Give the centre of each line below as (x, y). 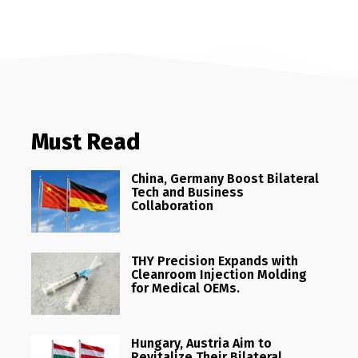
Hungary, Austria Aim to (201, 343)
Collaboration (172, 205)
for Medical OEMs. (185, 288)
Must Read (85, 141)
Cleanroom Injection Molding (219, 274)
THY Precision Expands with (214, 261)
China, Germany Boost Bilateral (225, 178)
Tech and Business (187, 192)
